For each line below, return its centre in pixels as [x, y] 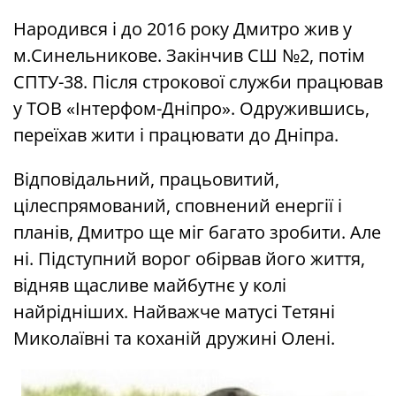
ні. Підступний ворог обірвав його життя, [189, 259]
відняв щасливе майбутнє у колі [150, 286]
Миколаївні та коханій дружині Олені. [174, 339]
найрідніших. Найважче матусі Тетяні [174, 312]
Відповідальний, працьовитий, [146, 179]
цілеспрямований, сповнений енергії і [178, 206]
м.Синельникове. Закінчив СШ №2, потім [189, 56]
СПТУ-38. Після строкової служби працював [198, 82]
